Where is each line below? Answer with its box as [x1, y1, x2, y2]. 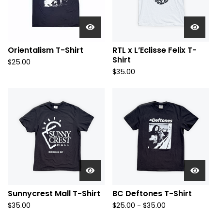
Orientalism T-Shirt [8, 45, 83, 56]
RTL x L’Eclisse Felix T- [112, 45, 197, 56]
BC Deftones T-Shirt [112, 188, 192, 199]
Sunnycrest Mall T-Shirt [8, 188, 100, 199]
